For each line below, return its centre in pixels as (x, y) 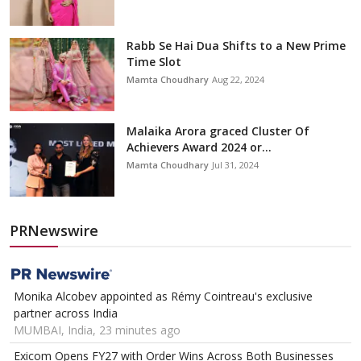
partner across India (66, 313)
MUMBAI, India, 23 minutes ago (97, 330)
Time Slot (154, 62)
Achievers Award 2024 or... (199, 147)
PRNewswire (54, 231)
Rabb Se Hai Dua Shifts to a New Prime (236, 46)
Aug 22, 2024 (238, 80)
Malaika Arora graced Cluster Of (218, 131)
